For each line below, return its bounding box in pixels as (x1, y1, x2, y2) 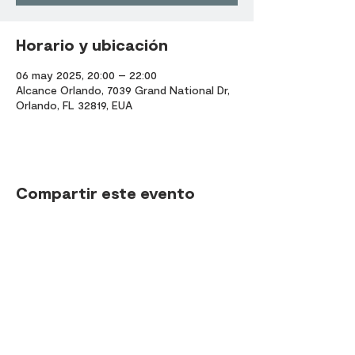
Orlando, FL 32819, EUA (16, 98, 132, 112)
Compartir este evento (16, 183, 195, 202)
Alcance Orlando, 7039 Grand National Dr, (16, 83, 230, 97)
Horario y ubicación (16, 35, 168, 54)
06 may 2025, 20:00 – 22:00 (16, 68, 157, 82)
